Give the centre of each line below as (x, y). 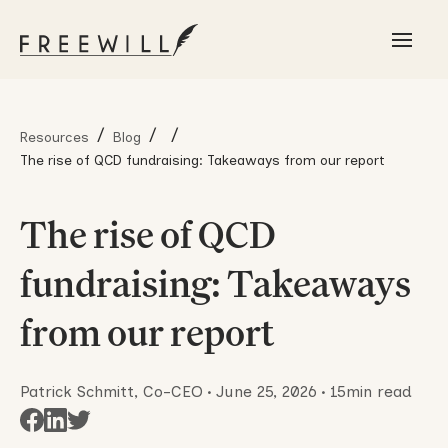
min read (378, 392)
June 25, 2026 (266, 392)
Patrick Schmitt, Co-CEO (111, 392)
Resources (54, 136)
